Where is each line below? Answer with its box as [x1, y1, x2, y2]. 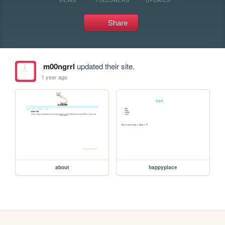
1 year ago [41, 72, 68, 81]
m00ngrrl [43, 61, 75, 72]
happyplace [149, 163, 178, 171]
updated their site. [74, 61, 135, 71]
